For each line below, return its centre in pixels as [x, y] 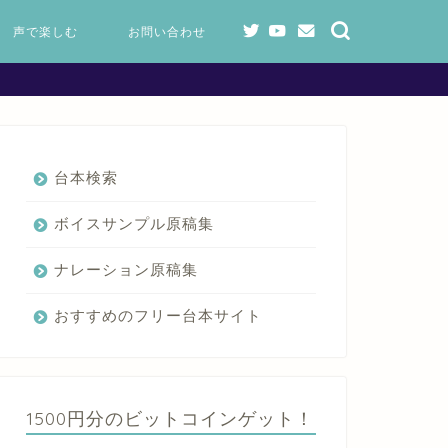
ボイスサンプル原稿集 [133, 223]
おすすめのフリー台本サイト [157, 315]
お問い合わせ [167, 31]
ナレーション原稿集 [125, 269]
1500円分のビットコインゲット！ [169, 418]
